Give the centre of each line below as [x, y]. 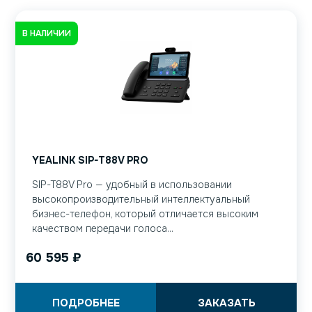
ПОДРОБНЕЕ [86, 303]
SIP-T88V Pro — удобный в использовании [132, 185]
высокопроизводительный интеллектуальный [141, 200]
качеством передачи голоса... [103, 229]
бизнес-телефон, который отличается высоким [145, 214]
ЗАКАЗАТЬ [226, 303]
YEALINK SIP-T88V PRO [90, 161]
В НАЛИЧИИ [47, 33]
